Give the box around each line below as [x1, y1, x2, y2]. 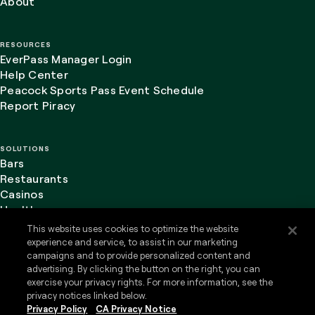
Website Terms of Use [105, 275, 210, 288]
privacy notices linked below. [27, 290, 148, 301]
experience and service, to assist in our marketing [27, 236, 238, 247]
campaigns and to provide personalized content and [27, 250, 251, 261]
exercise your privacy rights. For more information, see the [27, 276, 274, 288]
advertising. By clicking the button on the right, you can [27, 263, 261, 274]
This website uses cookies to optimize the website [27, 223, 239, 234]
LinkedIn [150, 274, 185, 285]
